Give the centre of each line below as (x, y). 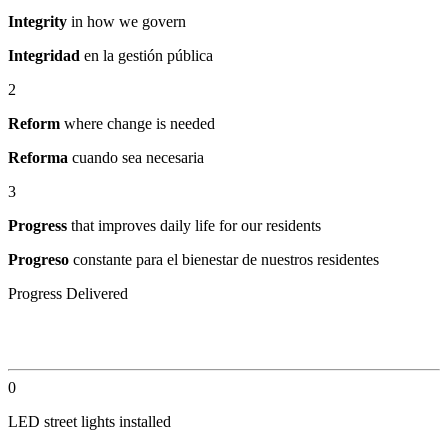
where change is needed (137, 123)
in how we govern (126, 21)
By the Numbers (91, 335)
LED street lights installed (89, 422)
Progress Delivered (68, 293)
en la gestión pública (146, 55)
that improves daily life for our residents (194, 225)
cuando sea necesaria (136, 157)
